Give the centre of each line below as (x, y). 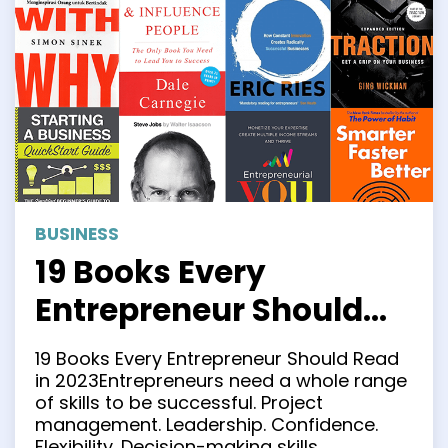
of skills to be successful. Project (179, 403)
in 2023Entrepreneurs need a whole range (221, 381)
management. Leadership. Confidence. (206, 425)
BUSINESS (77, 234)
